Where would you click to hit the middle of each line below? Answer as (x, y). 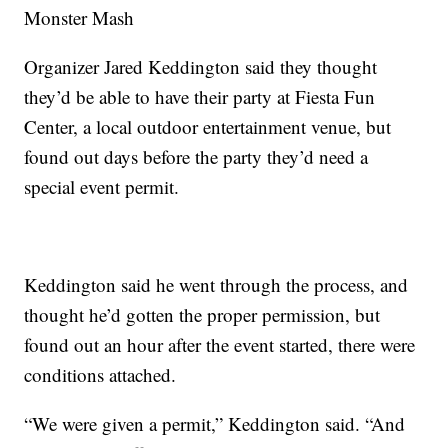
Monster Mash (79, 18)
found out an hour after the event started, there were (220, 345)
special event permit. (102, 187)
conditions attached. (100, 375)
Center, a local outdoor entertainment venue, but (208, 127)
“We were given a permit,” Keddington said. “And (215, 424)
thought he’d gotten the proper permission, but (202, 315)
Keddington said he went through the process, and (216, 285)
